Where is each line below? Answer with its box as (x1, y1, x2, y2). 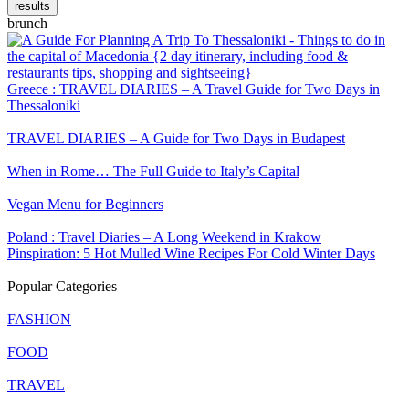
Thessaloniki (7, 98, 80, 114)
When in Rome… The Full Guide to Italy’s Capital (7, 163, 299, 180)
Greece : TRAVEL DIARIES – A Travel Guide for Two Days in (7, 81, 380, 98)
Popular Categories (7, 278, 117, 295)
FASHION (7, 311, 71, 328)
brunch (7, 16, 47, 32)
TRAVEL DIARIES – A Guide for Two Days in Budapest (7, 131, 345, 147)
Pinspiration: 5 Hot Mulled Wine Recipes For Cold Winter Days (7, 246, 375, 262)
